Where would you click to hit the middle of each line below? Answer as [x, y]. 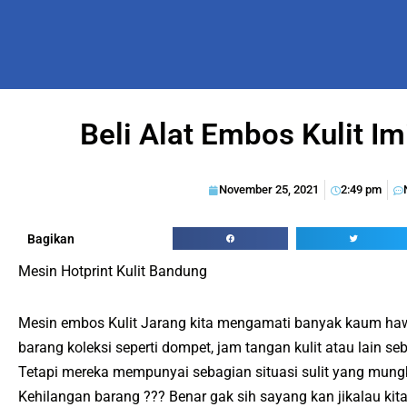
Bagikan [51, 238]
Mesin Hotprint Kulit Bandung [113, 272]
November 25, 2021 [268, 190]
